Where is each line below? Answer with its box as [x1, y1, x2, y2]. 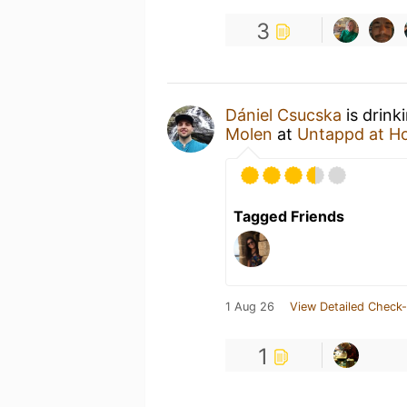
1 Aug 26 [225, 299, 274, 313]
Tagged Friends [233, 206, 344, 225]
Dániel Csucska [225, 104, 342, 124]
